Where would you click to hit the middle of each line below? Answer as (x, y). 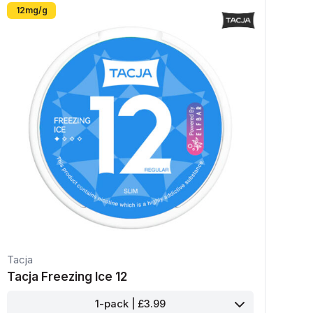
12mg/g (31, 10)
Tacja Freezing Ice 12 (67, 277)
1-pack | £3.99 (131, 304)
